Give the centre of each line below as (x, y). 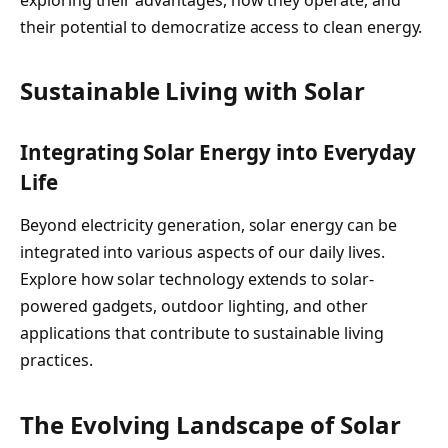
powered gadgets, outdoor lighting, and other (194, 306)
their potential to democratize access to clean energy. (221, 26)
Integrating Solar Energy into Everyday (218, 151)
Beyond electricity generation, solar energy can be (208, 225)
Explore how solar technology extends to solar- (197, 279)
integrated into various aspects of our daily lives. (202, 252)
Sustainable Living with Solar (192, 91)
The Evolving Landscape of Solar (210, 424)
